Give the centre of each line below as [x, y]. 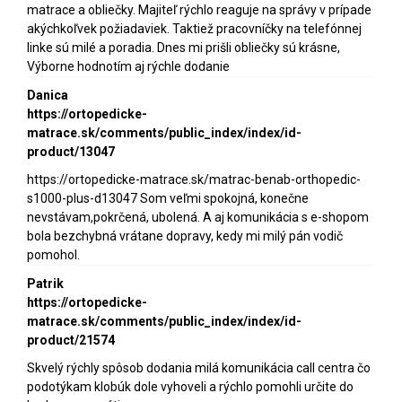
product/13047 [71, 151]
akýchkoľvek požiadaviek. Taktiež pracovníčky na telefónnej [194, 28]
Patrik [45, 283]
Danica [48, 95]
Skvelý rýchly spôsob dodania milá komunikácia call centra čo [199, 367]
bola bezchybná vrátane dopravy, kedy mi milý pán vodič [185, 236]
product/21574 [71, 340]
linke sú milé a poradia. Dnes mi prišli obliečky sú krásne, [184, 47]
